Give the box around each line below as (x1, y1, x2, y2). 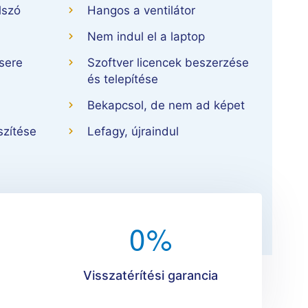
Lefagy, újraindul (87, 124, 179, 139)
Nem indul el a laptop (87, 30, 205, 44)
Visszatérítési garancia (82, 268, 218, 283)
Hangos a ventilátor (87, 3, 195, 18)
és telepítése (87, 72, 158, 87)
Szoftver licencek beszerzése (87, 56, 249, 70)
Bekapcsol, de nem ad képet (87, 98, 245, 113)
